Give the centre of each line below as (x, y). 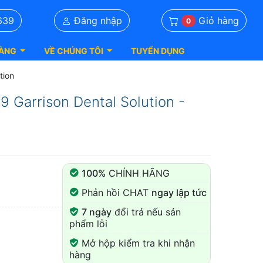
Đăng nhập (96, 20)
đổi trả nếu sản (146, 212)
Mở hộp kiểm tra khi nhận (136, 243)
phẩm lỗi (88, 224)
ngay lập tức (179, 193)
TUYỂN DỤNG (158, 50)
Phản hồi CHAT (115, 193)
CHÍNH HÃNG (137, 173)
